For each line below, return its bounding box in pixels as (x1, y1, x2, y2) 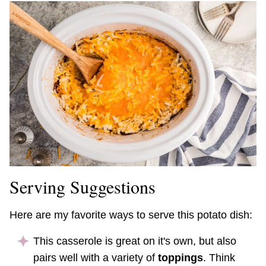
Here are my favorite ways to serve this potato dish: (9, 208, 252, 221)
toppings (158, 251, 203, 264)
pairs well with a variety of (33, 251, 158, 264)
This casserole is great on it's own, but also (33, 235, 236, 247)
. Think (203, 251, 235, 264)
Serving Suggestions (9, 174, 156, 198)
